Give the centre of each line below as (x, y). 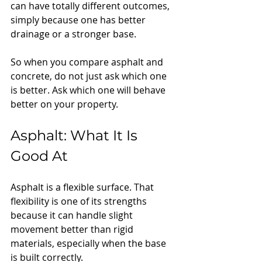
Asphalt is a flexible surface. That (83, 187)
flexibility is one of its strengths (80, 201)
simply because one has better (79, 20)
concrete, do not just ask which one (90, 76)
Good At (39, 156)
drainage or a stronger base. (73, 34)
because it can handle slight (73, 215)
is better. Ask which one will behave (89, 90)
